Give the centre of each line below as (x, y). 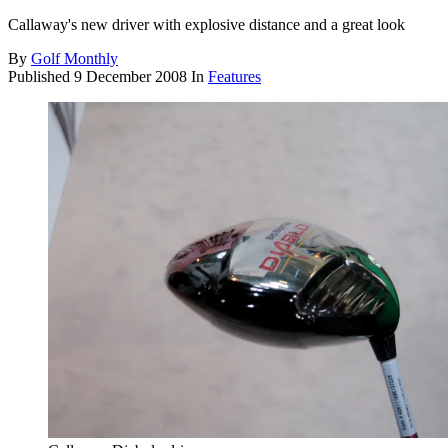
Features (234, 77)
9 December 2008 (130, 77)
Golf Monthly (74, 59)
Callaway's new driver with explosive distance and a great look (206, 25)
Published (41, 77)
